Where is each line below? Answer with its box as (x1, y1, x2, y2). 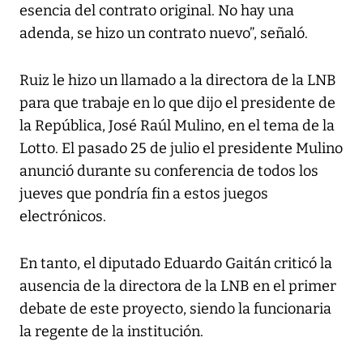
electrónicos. (19, 207, 106, 225)
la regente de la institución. (19, 322, 203, 340)
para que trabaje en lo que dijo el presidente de (19, 93, 335, 112)
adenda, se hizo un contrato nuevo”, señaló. (19, 23, 308, 42)
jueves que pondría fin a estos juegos (19, 184, 268, 203)
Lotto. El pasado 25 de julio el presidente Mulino (19, 139, 343, 157)
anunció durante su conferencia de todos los (19, 161, 318, 180)
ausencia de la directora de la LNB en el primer (19, 276, 336, 295)
